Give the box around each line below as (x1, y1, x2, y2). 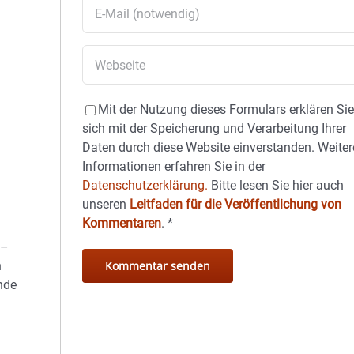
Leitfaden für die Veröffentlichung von (130, 197, 342, 212)
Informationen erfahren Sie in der (82, 159, 266, 174)
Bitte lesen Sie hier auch (208, 178, 345, 193)
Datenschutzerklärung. (82, 178, 209, 193)
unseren (82, 197, 130, 212)
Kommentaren (82, 216, 162, 231)
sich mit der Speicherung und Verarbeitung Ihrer (82, 121, 347, 136)
